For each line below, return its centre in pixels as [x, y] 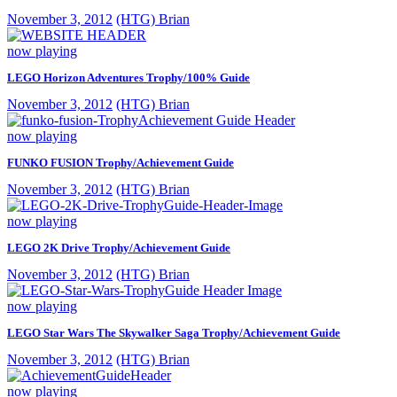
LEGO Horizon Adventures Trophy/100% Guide [128, 77]
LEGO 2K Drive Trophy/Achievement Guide [119, 247]
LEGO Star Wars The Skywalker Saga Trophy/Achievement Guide [174, 332]
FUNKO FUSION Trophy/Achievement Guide [121, 162]
